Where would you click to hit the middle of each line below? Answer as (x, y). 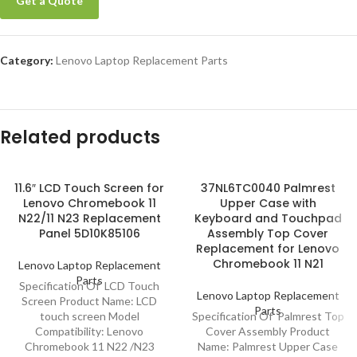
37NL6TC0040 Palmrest (268, 188)
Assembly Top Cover (268, 233)
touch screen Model (89, 316)
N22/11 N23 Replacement (89, 218)
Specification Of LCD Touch (89, 286)
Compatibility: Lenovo (89, 331)
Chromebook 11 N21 (268, 264)
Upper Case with (268, 203)
